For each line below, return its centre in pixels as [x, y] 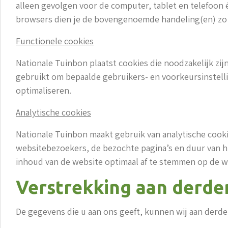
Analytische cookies [53, 112]
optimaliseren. [44, 90]
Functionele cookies [55, 41]
